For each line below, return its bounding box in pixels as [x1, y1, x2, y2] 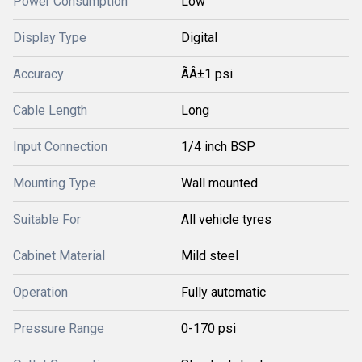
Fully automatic [181, 284, 266, 300]
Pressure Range [13, 321, 104, 336]
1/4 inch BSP [181, 139, 255, 154]
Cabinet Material [13, 248, 105, 263]
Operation [13, 284, 68, 300]
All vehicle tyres [181, 212, 271, 227]
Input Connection [13, 139, 107, 154]
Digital [181, 30, 217, 45]
